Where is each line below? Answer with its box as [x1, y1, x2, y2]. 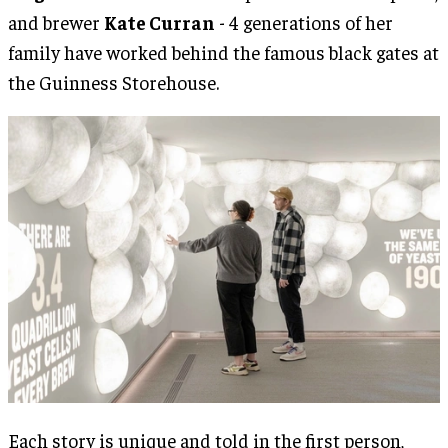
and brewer [8, 9, 104, 34]
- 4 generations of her [215, 9, 393, 34]
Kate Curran [104, 9, 215, 34]
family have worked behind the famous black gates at [8, 39, 439, 64]
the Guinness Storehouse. [8, 69, 219, 94]
